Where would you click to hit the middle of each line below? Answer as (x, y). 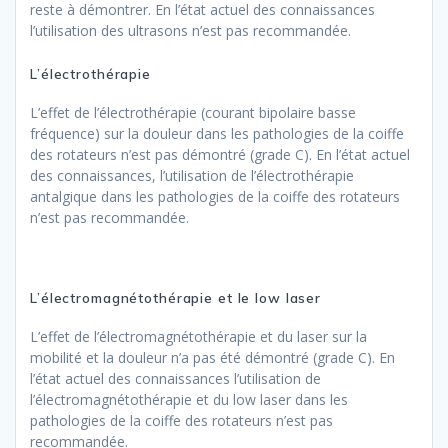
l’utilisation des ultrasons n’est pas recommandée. (190, 31)
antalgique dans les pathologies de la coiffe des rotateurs (215, 197)
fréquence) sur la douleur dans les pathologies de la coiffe (217, 134)
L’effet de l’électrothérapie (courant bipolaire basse (193, 113)
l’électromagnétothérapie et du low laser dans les (189, 400)
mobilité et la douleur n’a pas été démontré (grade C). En (212, 358)
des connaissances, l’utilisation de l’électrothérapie (192, 176)
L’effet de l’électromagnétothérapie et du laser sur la (198, 337)
